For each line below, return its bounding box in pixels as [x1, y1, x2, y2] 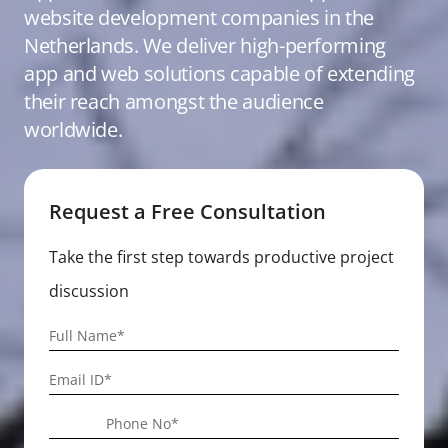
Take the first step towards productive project [49, 246, 394, 268]
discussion [49, 280, 129, 302]
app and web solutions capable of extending [24, 60, 415, 87]
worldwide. [24, 116, 123, 143]
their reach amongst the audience [24, 88, 324, 115]
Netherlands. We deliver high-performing [24, 32, 386, 59]
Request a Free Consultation [49, 198, 326, 225]
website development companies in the [24, 4, 375, 31]
